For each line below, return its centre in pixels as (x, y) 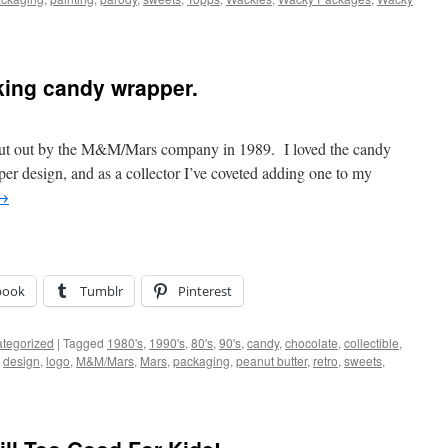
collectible (371, 342)
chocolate (311, 342)
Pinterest (205, 291)
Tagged (83, 342)
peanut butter (271, 360)
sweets (363, 360)
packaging (201, 360)
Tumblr (101, 291)
